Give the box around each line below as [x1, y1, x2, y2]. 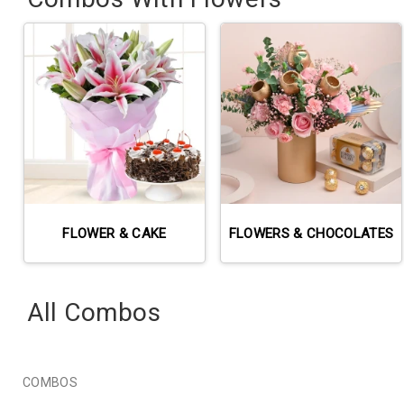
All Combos [27, 298, 161, 327]
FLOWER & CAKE [62, 225, 167, 242]
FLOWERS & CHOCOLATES [228, 225, 394, 242]
